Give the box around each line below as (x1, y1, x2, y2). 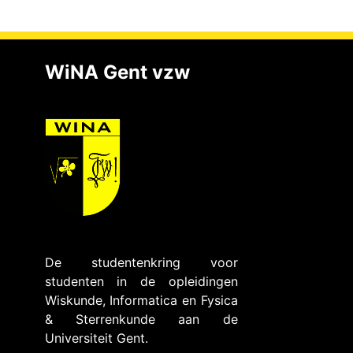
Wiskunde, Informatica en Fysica (44, 292, 238, 308)
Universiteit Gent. (44, 330, 148, 346)
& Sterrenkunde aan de (44, 311, 238, 327)
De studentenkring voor (44, 255, 238, 270)
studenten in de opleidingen (44, 273, 238, 289)
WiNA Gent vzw (44, 60, 190, 84)
